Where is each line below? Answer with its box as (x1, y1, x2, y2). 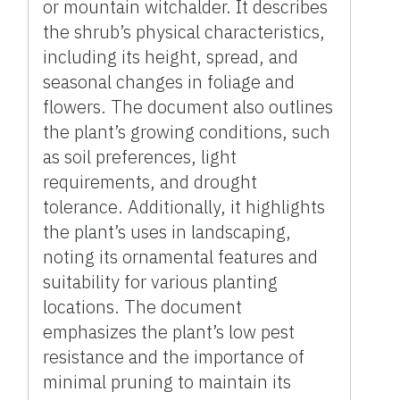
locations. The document (43, 294, 243, 319)
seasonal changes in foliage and (43, 69, 296, 94)
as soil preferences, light (43, 144, 237, 169)
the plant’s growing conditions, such (43, 119, 331, 144)
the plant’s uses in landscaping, (43, 219, 292, 244)
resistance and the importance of (43, 344, 305, 369)
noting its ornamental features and (43, 244, 319, 269)
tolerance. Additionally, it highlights (43, 194, 326, 219)
